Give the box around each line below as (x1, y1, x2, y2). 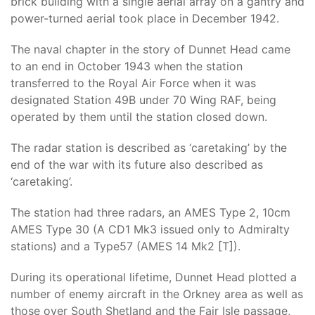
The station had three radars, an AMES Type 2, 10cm (11, 205, 290, 219)
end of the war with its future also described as (11, 157, 263, 172)
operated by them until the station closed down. (11, 110, 267, 124)
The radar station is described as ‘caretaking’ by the (11, 141, 287, 155)
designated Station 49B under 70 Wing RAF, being (11, 93, 276, 107)
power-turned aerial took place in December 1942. (11, 11, 279, 25)
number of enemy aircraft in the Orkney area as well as (11, 287, 303, 301)
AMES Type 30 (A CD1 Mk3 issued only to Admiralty (11, 222, 290, 236)
